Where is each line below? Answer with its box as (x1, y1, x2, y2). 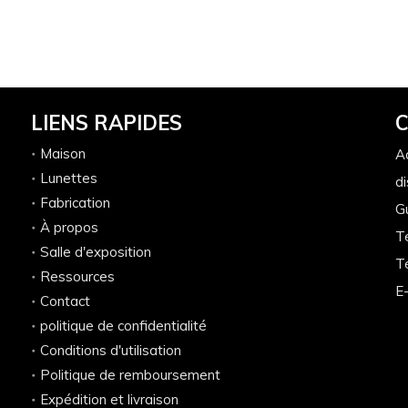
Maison (40, 145, 86, 162)
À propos (40, 219, 98, 236)
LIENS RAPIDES (31, 110, 182, 136)
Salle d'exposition (40, 243, 151, 260)
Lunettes (40, 169, 97, 187)
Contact (40, 292, 90, 310)
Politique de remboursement (40, 366, 220, 383)
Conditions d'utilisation (40, 342, 181, 359)
